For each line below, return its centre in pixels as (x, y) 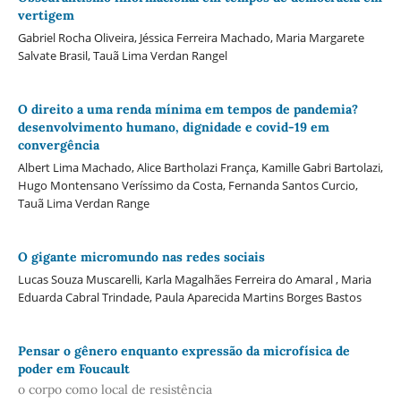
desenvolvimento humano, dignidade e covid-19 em (173, 127)
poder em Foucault (73, 368)
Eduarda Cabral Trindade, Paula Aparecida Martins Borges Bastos (189, 297)
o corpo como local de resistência (115, 390)
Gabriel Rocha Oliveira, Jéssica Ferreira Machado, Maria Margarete (191, 37)
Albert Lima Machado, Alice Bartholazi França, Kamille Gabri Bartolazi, (200, 167)
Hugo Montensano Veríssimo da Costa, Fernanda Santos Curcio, (188, 185)
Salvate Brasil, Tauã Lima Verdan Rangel (122, 55)
